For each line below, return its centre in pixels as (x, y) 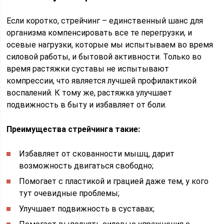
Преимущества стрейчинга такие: (73, 129)
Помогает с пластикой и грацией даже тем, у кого (114, 181)
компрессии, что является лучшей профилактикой (102, 81)
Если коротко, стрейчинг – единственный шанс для (105, 21)
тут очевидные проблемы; (69, 193)
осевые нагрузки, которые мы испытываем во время (110, 45)
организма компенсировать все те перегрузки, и (99, 33)
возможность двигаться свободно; (86, 166)
